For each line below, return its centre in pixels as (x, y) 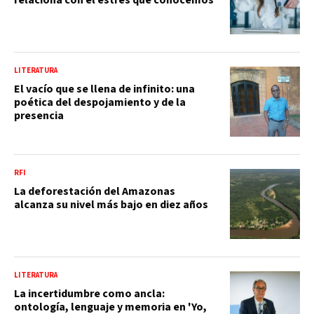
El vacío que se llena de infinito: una (104, 89)
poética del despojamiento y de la (100, 102)
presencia (39, 115)
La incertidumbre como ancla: (89, 293)
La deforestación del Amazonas (95, 191)
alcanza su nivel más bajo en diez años (111, 204)
